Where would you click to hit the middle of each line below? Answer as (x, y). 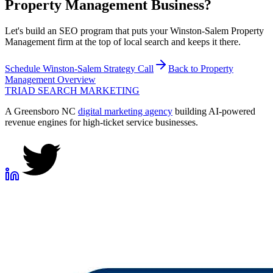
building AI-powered (214, 112)
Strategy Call (127, 69)
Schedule (24, 69)
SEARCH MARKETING (87, 91)
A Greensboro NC (41, 112)
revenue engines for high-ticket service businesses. (101, 122)
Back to (184, 69)
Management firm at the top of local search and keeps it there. (123, 42)
